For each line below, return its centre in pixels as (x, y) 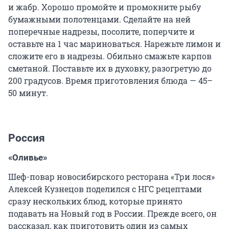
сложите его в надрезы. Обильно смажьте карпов (110, 56)
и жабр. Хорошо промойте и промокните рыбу (105, 7)
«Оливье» (28, 158)
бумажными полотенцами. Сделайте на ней (99, 19)
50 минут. (28, 93)
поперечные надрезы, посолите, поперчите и (101, 32)
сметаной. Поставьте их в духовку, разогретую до (110, 68)
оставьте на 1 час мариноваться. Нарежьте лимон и (114, 44)
